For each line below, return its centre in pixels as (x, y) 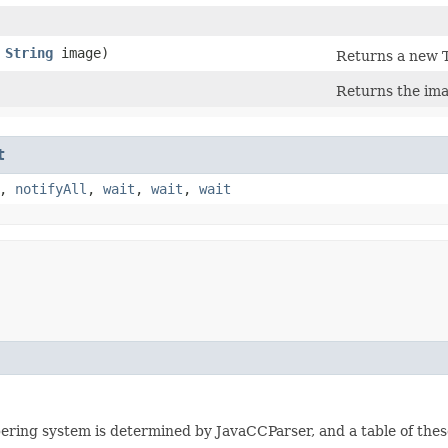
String (29, 53)
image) (81, 53)
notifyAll (51, 189)
